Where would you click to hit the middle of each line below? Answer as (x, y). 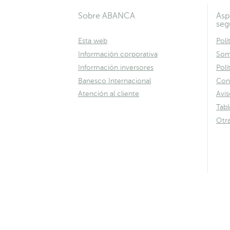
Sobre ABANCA (107, 16)
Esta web (93, 41)
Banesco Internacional (114, 81)
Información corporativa (118, 54)
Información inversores (116, 67)
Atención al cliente (109, 94)
